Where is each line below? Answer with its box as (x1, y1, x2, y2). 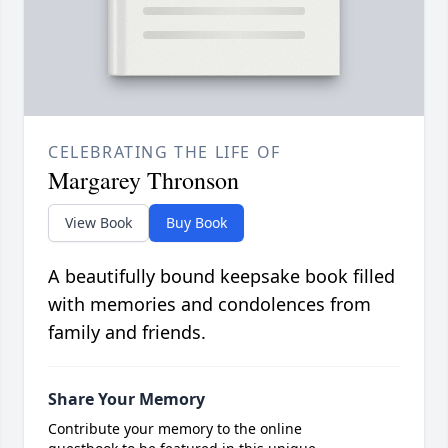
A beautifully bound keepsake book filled (48, 264, 395, 289)
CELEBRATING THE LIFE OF (48, 141, 281, 164)
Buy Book (166, 213, 227, 233)
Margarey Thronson (48, 164, 239, 197)
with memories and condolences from (48, 292, 371, 317)
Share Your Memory (48, 388, 205, 411)
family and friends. (48, 320, 206, 345)
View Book (65, 213, 132, 233)
